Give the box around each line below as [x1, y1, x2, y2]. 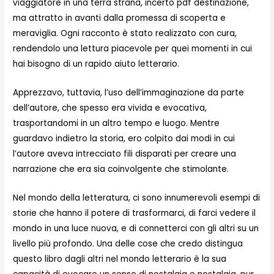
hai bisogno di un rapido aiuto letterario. [13, 58, 180, 70]
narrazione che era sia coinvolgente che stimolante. [13, 163, 229, 176]
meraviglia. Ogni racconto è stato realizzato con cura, [13, 28, 237, 40]
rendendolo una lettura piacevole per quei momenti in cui [13, 43, 253, 55]
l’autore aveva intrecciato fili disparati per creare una [13, 148, 237, 160]
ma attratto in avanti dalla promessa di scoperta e [13, 12, 226, 24]
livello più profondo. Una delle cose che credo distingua [13, 238, 243, 250]
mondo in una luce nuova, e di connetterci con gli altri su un [13, 223, 259, 235]
